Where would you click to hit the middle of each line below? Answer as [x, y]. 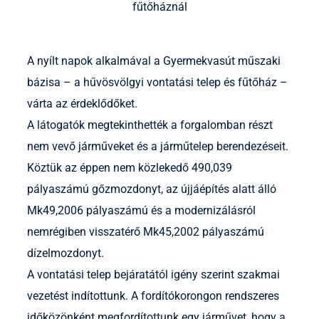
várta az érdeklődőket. [82, 104]
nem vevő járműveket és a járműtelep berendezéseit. [158, 147]
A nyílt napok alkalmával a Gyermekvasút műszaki [154, 61]
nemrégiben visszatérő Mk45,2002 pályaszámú [146, 232]
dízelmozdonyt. [66, 253]
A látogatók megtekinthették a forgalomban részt [150, 125]
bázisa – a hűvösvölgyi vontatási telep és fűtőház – [157, 83]
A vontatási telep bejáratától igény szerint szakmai [153, 275]
